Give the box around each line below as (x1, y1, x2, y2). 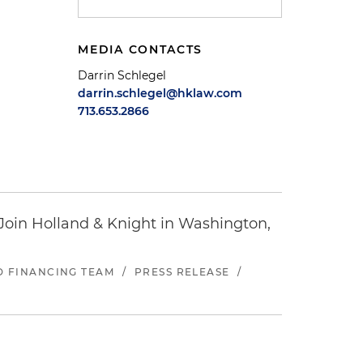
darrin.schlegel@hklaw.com (78, 86, 243, 100)
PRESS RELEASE (134, 266, 230, 278)
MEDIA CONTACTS (78, 42, 203, 57)
